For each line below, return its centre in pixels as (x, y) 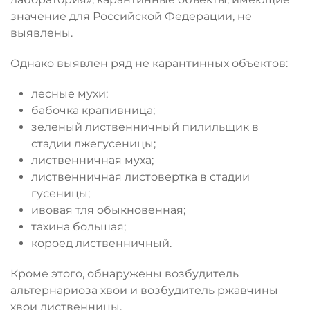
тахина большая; (79, 226)
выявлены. (42, 33)
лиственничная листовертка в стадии (140, 176)
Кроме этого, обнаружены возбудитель (125, 273)
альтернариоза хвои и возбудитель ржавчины (144, 290)
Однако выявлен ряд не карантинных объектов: (149, 63)
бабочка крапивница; (93, 110)
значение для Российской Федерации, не (131, 16)
